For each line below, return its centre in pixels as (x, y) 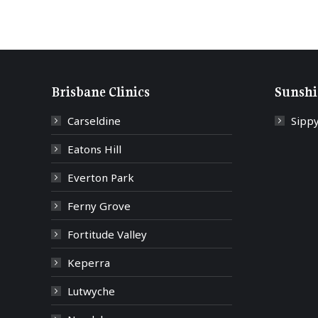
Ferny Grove (99, 206)
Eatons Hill (94, 149)
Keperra (89, 263)
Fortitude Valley (107, 234)
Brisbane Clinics (100, 92)
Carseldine (94, 121)
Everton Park (101, 177)
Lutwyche (91, 291)
